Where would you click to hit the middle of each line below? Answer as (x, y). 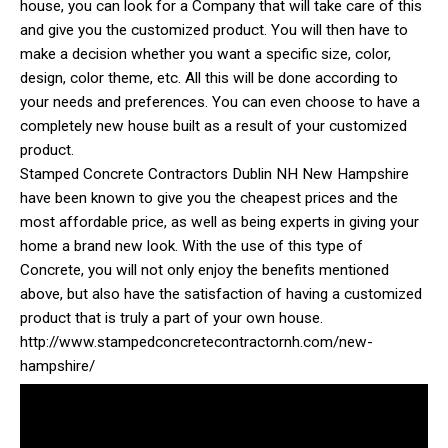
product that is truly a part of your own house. (171, 317)
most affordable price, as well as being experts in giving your (219, 221)
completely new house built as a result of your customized (213, 125)
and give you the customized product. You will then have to (214, 29)
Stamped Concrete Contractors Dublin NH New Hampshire (214, 173)
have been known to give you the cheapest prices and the (209, 197)
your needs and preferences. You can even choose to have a (220, 101)
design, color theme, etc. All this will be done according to (209, 77)
